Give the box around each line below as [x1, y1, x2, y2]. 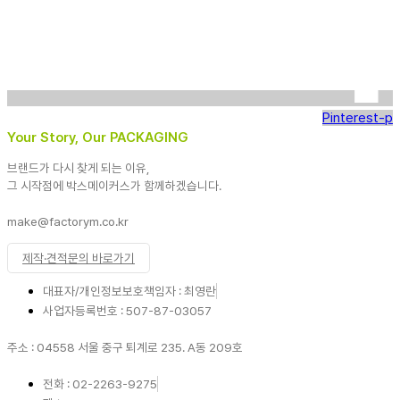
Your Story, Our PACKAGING [7, 129, 188, 146]
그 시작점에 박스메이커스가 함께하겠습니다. [7, 179, 221, 194]
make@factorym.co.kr [7, 214, 129, 229]
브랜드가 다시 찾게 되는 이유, [7, 161, 150, 176]
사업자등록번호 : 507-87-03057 [43, 304, 212, 319]
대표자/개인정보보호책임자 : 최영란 [43, 284, 216, 299]
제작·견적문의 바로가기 [22, 251, 135, 266]
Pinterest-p [322, 109, 393, 126]
